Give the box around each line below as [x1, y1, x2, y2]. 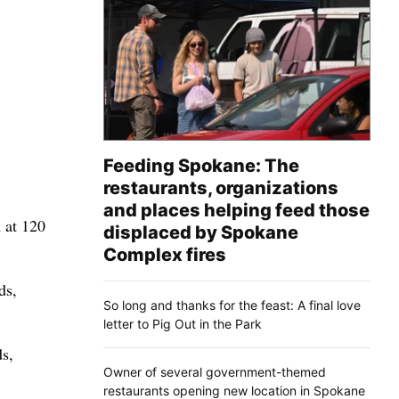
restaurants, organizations [103, 177, 338, 199]
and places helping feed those [103, 199, 370, 222]
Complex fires [103, 244, 226, 266]
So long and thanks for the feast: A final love [103, 297, 361, 313]
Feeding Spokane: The [103, 155, 299, 177]
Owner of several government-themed [103, 364, 326, 380]
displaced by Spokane [103, 222, 298, 244]
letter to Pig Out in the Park [103, 316, 262, 332]
